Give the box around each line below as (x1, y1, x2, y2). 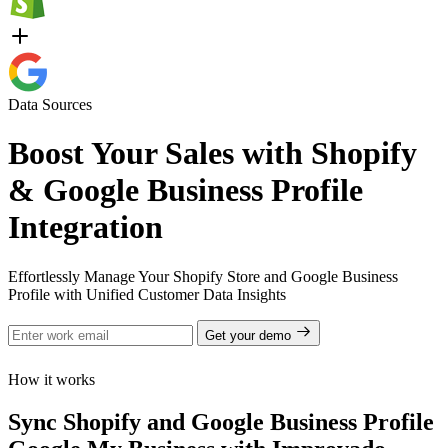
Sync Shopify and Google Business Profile (8, 408, 434, 435)
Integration (8, 209, 163, 246)
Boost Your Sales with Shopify (8, 135, 417, 172)
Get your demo (205, 327, 295, 343)
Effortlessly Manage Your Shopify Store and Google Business (8, 267, 398, 285)
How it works (8, 370, 95, 388)
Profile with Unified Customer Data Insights (8, 285, 286, 303)
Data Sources (8, 96, 92, 113)
